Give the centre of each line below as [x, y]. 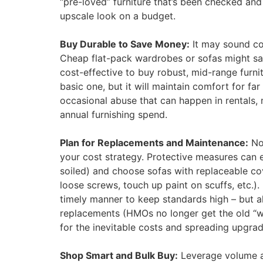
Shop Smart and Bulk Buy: [119, 256]
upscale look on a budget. [118, 16]
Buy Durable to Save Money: [125, 44]
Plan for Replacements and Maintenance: [154, 143]
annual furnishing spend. [114, 115]
